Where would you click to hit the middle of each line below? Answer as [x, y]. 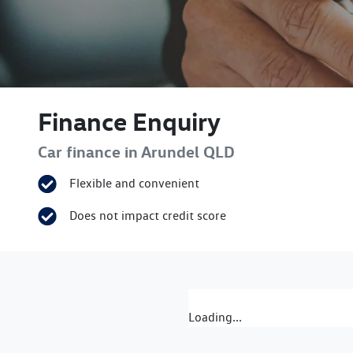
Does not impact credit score [147, 216]
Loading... [215, 317]
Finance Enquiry [129, 121]
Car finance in [89, 152]
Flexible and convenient [134, 183]
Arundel [170, 152]
